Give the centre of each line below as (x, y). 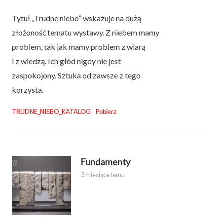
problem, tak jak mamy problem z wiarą (79, 47)
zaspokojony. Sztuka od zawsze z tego (76, 75)
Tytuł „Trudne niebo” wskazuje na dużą (76, 18)
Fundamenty (106, 162)
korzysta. (28, 90)
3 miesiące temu (103, 175)
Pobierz (106, 112)
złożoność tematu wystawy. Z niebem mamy (86, 33)
